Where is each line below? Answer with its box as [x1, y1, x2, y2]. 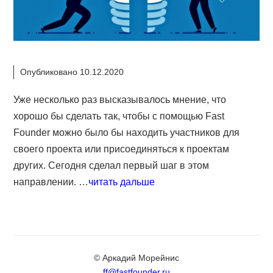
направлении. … [13, 177, 89, 188]
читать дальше [88, 177, 155, 188]
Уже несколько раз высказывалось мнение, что [13, 94, 227, 105]
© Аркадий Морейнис [94, 253, 179, 263]
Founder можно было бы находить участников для [13, 127, 240, 138]
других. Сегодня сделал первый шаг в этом [13, 160, 210, 171]
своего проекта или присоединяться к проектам [13, 144, 230, 155]
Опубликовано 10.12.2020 [20, 67, 124, 77]
